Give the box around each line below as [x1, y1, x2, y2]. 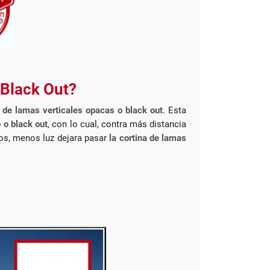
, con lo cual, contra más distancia [48, 119, 187, 130]
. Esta [163, 105, 187, 116]
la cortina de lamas [109, 133, 187, 144]
